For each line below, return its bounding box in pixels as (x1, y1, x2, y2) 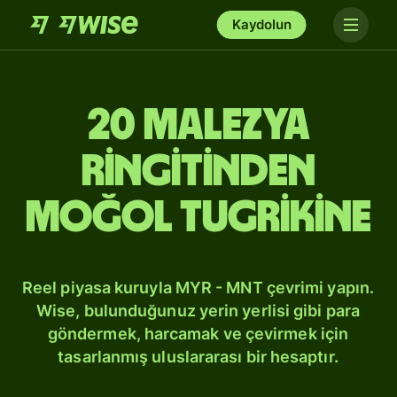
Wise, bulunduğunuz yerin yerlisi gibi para (36, 301, 360, 320)
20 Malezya (87, 104, 310, 148)
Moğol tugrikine (26, 196, 371, 240)
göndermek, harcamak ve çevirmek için (47, 324, 349, 343)
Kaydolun (231, 16, 292, 33)
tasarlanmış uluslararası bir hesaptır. (58, 347, 339, 366)
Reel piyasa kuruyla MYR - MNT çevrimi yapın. (22, 278, 374, 297)
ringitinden (82, 150, 315, 194)
